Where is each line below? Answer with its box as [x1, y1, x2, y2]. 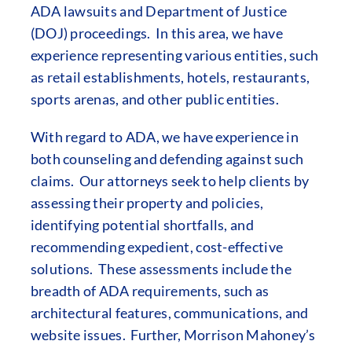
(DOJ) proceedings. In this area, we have [30, 24, 283, 42]
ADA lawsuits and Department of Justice [30, 2, 288, 20]
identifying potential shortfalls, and [30, 216, 254, 233]
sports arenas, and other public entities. [30, 90, 279, 108]
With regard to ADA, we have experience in [30, 128, 299, 145]
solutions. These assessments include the [30, 260, 291, 277]
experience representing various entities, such [30, 46, 319, 64]
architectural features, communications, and [30, 304, 309, 321]
